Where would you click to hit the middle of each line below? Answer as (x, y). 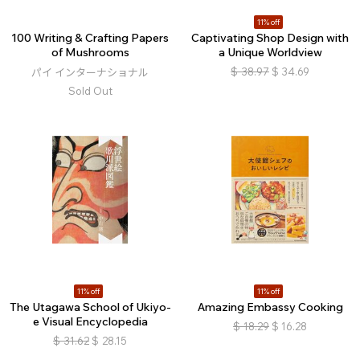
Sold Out (90, 91)
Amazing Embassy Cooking (270, 307)
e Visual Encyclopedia (90, 322)
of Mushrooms (90, 53)
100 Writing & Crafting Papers (90, 38)
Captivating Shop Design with (270, 38)
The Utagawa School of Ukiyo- (90, 307)
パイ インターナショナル (90, 73)
